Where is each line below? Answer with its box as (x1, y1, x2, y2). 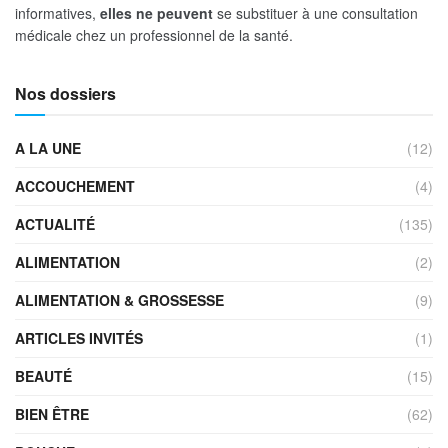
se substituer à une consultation (217, 3, 418, 24)
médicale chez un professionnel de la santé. (15, 25, 293, 46)
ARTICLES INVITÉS (15, 328, 143, 349)
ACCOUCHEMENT (15, 176, 135, 197)
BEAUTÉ (15, 366, 72, 387)
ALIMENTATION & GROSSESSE (15, 290, 224, 311)
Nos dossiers (15, 82, 116, 106)
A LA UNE (15, 138, 81, 159)
